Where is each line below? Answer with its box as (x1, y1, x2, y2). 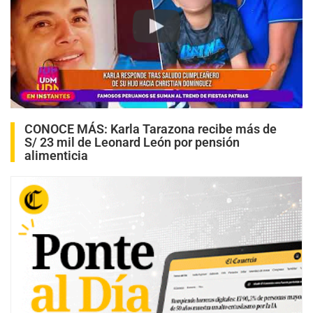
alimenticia (24, 148, 88, 163)
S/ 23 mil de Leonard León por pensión (24, 135, 240, 150)
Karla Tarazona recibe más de (110, 122, 277, 137)
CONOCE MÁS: (24, 122, 110, 137)
